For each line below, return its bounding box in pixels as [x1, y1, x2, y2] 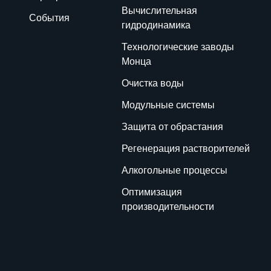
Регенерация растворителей [122, 142, 250, 155]
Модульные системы [122, 98, 215, 112]
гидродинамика [122, 18, 191, 32]
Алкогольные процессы [122, 163, 227, 177]
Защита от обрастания [122, 120, 223, 134]
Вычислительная [122, 4, 197, 18]
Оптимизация [122, 185, 182, 199]
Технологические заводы [122, 40, 234, 54]
